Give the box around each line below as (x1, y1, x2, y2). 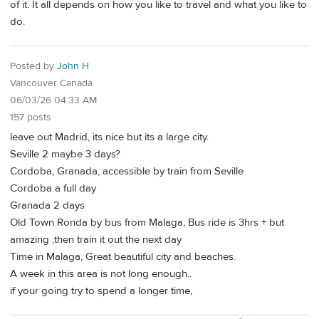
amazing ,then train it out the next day (10, 233, 182, 247)
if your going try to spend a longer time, (10, 284, 192, 298)
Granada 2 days (10, 199, 85, 213)
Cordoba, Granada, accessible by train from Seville (10, 164, 244, 179)
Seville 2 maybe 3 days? (10, 147, 120, 162)
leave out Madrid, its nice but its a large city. (10, 130, 209, 145)
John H (57, 59, 89, 73)
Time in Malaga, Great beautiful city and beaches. (10, 250, 236, 264)
